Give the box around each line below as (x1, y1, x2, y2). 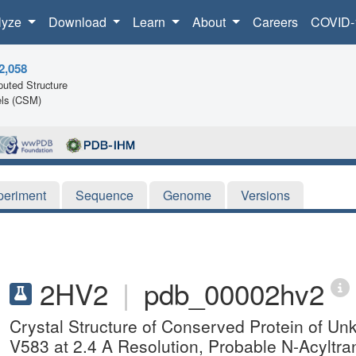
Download (48, 13, 110, 31)
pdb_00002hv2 (144, 273, 324, 313)
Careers (252, 13, 298, 31)
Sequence (75, 185, 133, 204)
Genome (163, 185, 211, 204)
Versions (241, 185, 290, 204)
